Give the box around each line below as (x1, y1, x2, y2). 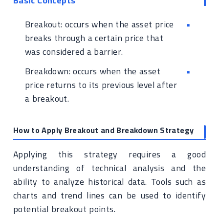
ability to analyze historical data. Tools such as (13, 174, 206, 190)
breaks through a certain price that (25, 30, 163, 46)
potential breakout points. (13, 201, 115, 217)
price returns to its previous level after (25, 77, 177, 93)
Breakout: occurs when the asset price (25, 16, 174, 32)
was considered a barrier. (25, 44, 123, 60)
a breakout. (25, 90, 69, 107)
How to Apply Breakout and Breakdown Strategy (13, 123, 194, 137)
